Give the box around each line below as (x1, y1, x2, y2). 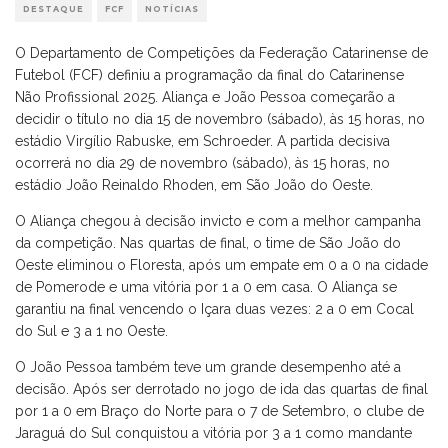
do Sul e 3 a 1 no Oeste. (15, 323, 168, 340)
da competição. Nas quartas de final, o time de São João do (15, 235, 401, 252)
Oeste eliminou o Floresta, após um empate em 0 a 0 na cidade (15, 257, 428, 274)
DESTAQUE (23, 4, 84, 15)
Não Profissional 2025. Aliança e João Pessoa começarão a (15, 89, 395, 106)
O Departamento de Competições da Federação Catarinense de (15, 45, 428, 62)
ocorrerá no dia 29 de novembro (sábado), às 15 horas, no (15, 155, 390, 172)
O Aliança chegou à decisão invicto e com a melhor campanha (15, 213, 421, 230)
